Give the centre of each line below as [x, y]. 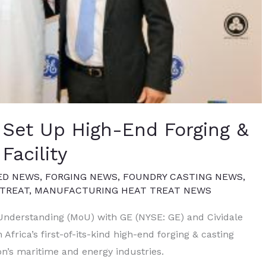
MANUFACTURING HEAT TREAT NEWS [123, 191]
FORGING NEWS [81, 177]
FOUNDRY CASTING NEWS [183, 177]
